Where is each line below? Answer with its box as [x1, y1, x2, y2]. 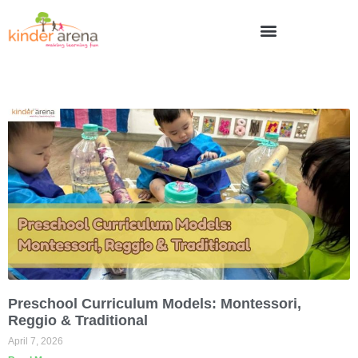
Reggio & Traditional [8, 312, 148, 328]
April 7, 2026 [8, 335, 63, 347]
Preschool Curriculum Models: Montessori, [8, 295, 301, 312]
